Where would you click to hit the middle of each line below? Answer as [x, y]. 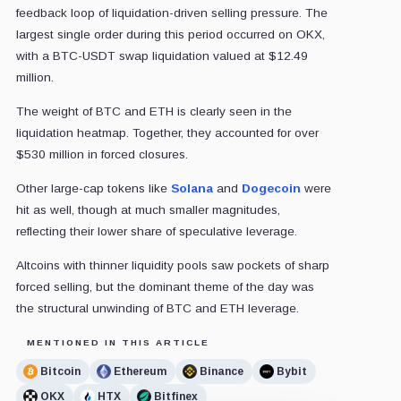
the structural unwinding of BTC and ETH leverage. [157, 309]
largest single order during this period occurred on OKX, [170, 35]
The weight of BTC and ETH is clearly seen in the [154, 112]
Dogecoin [271, 189]
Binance [221, 371]
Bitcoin [60, 371]
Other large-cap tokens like [93, 189]
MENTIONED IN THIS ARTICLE [118, 343]
